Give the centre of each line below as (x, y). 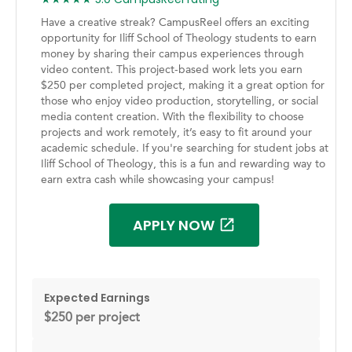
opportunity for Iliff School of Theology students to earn (178, 38)
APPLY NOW (174, 225)
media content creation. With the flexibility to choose (172, 117)
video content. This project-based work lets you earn (171, 70)
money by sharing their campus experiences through (172, 54)
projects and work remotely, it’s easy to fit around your (176, 132)
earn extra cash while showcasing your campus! (157, 180)
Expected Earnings (97, 297)
